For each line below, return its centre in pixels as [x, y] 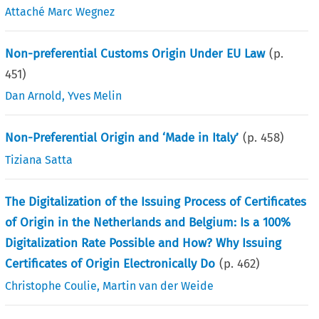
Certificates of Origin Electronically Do [110, 263]
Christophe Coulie [51, 286]
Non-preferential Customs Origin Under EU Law [135, 53]
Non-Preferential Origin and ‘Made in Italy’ [122, 137]
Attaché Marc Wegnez [60, 11]
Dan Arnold [34, 95]
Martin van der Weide [158, 286]
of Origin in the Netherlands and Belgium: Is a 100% [148, 222]
